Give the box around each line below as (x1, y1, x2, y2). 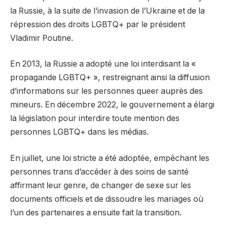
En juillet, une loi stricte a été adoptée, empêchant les (10, 153, 209, 163)
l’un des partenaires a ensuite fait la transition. (10, 207, 182, 217)
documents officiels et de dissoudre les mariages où (10, 194, 203, 204)
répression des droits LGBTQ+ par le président (10, 19, 185, 29)
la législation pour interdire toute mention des (10, 114, 180, 124)
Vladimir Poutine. (10, 33, 73, 43)
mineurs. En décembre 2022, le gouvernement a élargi (10, 100, 214, 110)
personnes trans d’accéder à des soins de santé (10, 166, 189, 177)
